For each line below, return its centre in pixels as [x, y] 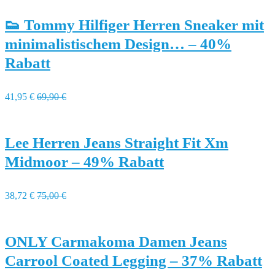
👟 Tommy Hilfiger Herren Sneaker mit [134, 25]
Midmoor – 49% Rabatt [84, 162]
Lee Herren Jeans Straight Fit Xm [117, 143]
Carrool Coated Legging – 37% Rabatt [134, 261]
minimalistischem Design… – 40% [118, 44]
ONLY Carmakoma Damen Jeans [116, 242]
